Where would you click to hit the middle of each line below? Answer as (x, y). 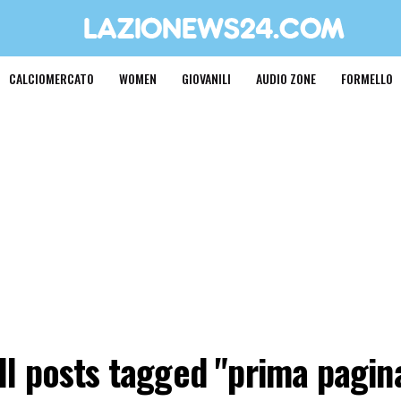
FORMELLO (367, 78)
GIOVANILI (206, 78)
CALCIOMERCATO (51, 78)
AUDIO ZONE (286, 78)
